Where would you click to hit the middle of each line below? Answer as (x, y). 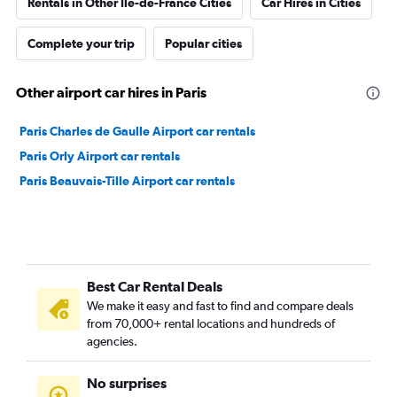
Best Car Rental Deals (155, 286)
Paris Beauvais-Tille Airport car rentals (127, 181)
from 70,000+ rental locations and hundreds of (211, 323)
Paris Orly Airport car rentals (100, 156)
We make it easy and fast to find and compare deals (220, 306)
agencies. (112, 341)
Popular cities (203, 43)
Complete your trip (81, 43)
